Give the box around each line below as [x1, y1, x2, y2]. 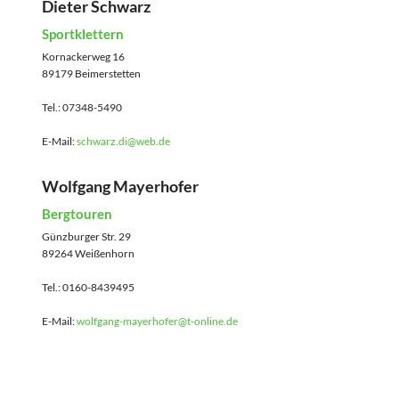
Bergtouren [42, 206, 112, 223]
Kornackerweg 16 [42, 49, 125, 63]
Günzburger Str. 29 [42, 230, 131, 244]
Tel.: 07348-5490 [42, 100, 122, 114]
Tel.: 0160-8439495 [42, 281, 134, 295]
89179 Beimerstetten [42, 66, 141, 80]
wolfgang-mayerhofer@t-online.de [77, 314, 238, 329]
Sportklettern [42, 25, 124, 42]
